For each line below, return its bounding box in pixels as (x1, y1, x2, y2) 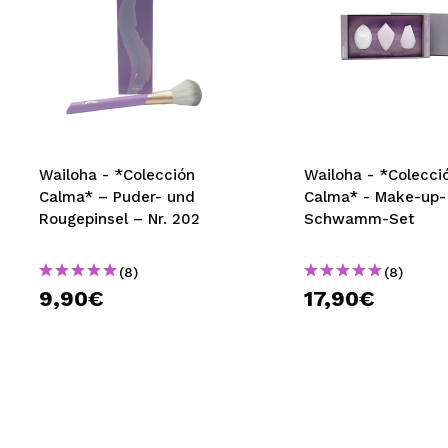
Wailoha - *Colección (39, 166, 195, 184)
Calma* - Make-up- (303, 188, 446, 206)
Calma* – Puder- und (39, 188, 195, 206)
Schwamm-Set (303, 210, 415, 228)
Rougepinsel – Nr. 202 (39, 210, 200, 228)
